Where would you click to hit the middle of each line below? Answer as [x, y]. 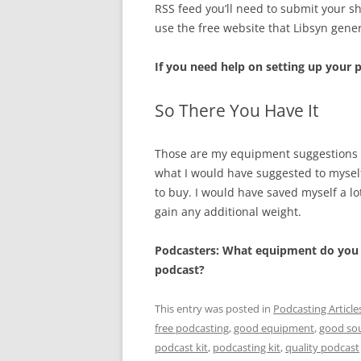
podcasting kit [247, 347]
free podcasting [192, 328]
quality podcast [322, 347]
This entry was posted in [214, 309]
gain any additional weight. [228, 212]
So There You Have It [237, 110]
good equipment [274, 328]
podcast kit [181, 347]
